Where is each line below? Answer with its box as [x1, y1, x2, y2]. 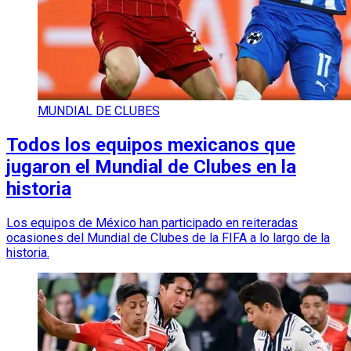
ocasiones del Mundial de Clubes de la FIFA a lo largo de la [6, 230, 330, 246]
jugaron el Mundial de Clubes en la [6, 156, 296, 179]
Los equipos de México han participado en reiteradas [6, 215, 298, 231]
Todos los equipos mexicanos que [6, 134, 295, 157]
